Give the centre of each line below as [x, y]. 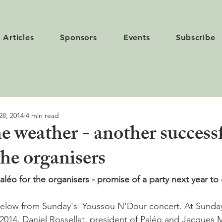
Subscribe [196, 37]
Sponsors [79, 37]
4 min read [42, 115]
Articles [19, 37]
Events [137, 37]
